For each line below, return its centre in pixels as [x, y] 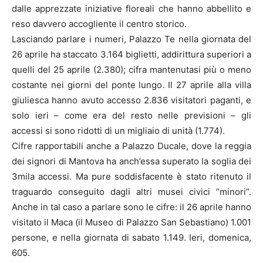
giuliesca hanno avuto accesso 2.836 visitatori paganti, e [131, 100]
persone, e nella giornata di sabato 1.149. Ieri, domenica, [131, 237]
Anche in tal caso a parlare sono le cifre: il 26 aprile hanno [131, 207]
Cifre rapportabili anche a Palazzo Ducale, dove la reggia [131, 146]
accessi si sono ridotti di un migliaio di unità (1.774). [118, 130]
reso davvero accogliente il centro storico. [99, 23]
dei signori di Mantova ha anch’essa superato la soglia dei [131, 161]
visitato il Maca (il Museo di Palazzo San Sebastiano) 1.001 [131, 222]
